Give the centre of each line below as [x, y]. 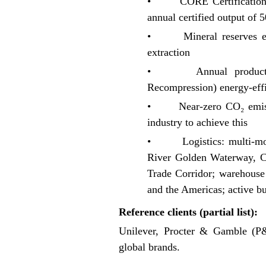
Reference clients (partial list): [188, 212]
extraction [169, 53]
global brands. [149, 247]
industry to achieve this [197, 123]
